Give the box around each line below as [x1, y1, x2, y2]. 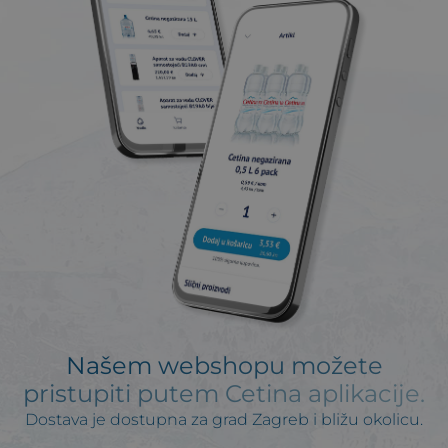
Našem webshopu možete [65, 351, 383, 381]
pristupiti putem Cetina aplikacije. [23, 379, 425, 409]
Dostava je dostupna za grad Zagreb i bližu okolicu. [25, 410, 423, 430]
